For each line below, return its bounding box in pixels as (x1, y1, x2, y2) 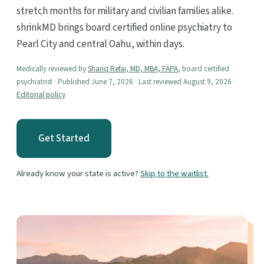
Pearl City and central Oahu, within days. (16, 36, 184, 51)
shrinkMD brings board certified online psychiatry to (16, 19, 232, 35)
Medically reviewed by (16, 64, 88, 75)
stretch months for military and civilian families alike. (16, 3, 233, 18)
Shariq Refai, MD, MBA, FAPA (88, 64, 178, 75)
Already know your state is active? (16, 167, 140, 180)
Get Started (38, 131, 90, 146)
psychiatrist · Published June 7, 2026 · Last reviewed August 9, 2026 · (16, 77, 235, 88)
